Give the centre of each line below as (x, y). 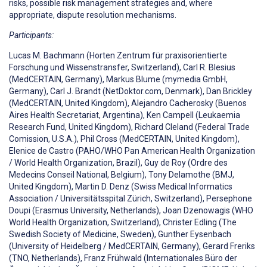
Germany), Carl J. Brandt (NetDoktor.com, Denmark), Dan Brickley (131, 91)
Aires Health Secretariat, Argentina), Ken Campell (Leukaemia (125, 115)
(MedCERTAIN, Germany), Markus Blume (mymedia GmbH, (118, 80)
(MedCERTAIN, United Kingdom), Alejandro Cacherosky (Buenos (128, 103)
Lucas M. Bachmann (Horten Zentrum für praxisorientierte (118, 56)
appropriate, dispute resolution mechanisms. (93, 15)
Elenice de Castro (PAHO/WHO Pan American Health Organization (132, 151)
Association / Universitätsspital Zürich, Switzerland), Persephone (131, 199)
